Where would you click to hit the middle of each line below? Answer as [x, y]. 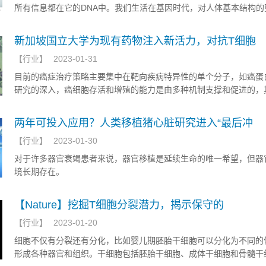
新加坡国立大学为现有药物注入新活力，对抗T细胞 [135, 41]
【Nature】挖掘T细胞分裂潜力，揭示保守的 [119, 205]
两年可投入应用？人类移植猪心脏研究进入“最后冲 [134, 123]
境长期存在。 [39, 172]
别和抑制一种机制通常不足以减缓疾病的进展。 [102, 103]
